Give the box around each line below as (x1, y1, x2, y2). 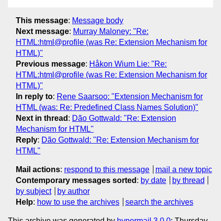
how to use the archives (37, 197, 119, 206)
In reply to (16, 92, 53, 101)
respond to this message (64, 165, 149, 174)
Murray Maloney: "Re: (73, 27, 148, 36)
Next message (16, 27, 69, 36)
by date (141, 176, 166, 184)
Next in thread (16, 113, 68, 122)
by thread (172, 176, 205, 184)
